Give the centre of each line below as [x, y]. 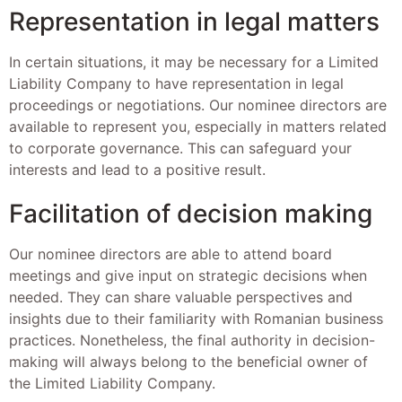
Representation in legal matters [194, 21]
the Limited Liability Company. [112, 384]
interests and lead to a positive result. [137, 169]
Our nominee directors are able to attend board [170, 254]
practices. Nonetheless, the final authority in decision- [192, 341]
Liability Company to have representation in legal [176, 83]
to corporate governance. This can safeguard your [180, 148]
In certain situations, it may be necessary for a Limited [194, 61]
